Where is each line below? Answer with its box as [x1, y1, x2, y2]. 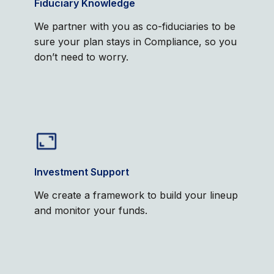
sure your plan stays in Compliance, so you [34, 35, 237, 48]
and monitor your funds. [34, 204, 148, 217]
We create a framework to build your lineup [34, 189, 239, 201]
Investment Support [34, 166, 130, 178]
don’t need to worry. [34, 51, 129, 63]
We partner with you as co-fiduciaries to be [34, 20, 236, 32]
